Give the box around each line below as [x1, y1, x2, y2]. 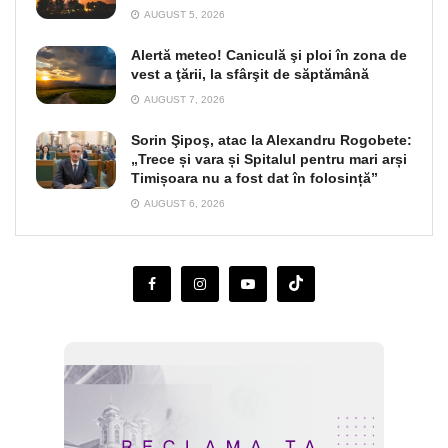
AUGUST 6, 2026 [142, 198, 225, 210]
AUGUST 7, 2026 [142, 94, 225, 106]
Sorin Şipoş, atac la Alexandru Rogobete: [131, 132, 412, 149]
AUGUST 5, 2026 [142, 9, 225, 21]
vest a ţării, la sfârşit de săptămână [131, 66, 369, 83]
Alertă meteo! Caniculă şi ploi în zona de [131, 47, 407, 64]
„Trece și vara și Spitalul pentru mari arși [131, 151, 407, 168]
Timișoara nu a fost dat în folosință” [131, 170, 378, 187]
